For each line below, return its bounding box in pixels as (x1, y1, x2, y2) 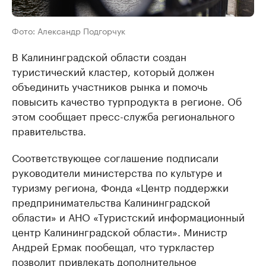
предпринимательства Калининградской (12, 194, 210, 209)
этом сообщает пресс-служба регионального (12, 107, 235, 123)
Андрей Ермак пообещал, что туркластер (12, 238, 214, 254)
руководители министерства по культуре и (12, 164, 222, 179)
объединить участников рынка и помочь (12, 78, 207, 93)
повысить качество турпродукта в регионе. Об (12, 93, 242, 108)
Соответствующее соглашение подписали (12, 149, 218, 164)
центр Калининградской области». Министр (12, 223, 227, 239)
